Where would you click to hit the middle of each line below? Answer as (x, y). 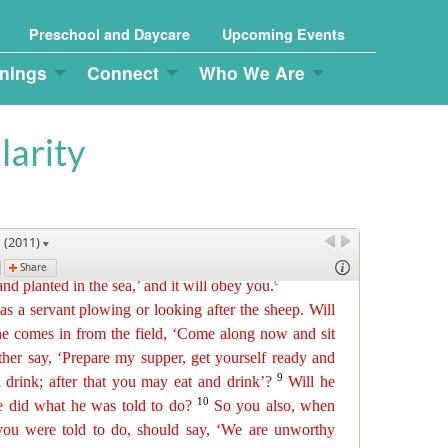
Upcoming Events (283, 33)
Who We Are (252, 73)
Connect (123, 73)
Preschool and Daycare (109, 33)
